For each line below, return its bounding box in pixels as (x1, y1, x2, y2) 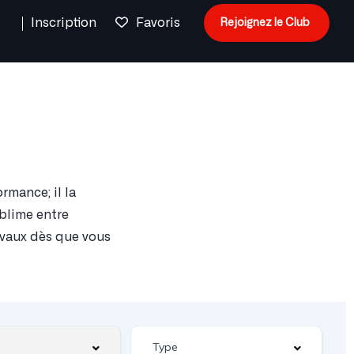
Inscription (31, 17, 100, 30)
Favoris (136, 17, 180, 30)
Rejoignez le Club (220, 17, 310, 29)
